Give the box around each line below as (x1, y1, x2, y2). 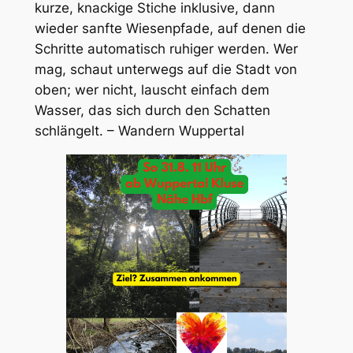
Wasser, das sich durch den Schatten (34, 102, 270, 119)
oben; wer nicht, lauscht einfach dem (34, 82, 269, 98)
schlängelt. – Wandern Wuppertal (34, 123, 244, 139)
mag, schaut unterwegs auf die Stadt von (34, 61, 297, 78)
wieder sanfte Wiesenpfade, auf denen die (34, 20, 306, 37)
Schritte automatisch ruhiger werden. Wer (34, 41, 298, 58)
